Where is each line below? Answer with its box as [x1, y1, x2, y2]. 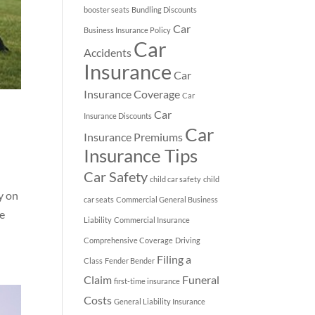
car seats [84, 194, 115, 204]
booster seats [84, 4, 130, 14]
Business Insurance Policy [84, 25, 172, 34]
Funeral [182, 272, 220, 286]
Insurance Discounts [84, 110, 153, 120]
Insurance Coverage [84, 86, 181, 101]
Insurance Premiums [84, 129, 184, 143]
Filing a [157, 252, 192, 266]
